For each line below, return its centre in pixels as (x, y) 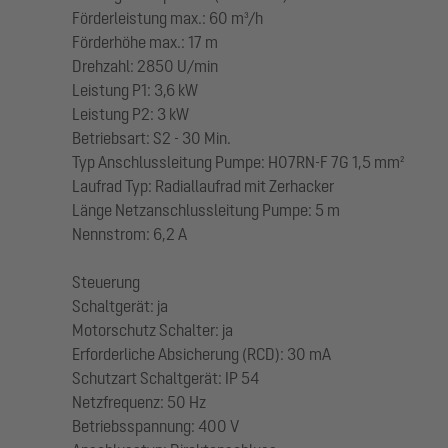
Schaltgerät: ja (120, 306)
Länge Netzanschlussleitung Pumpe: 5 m (206, 210)
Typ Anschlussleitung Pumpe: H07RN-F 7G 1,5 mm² (238, 162)
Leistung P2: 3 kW (130, 114)
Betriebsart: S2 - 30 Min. (151, 138)
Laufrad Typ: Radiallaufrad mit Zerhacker (203, 186)
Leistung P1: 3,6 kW (135, 90)
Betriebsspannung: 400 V (155, 426)
